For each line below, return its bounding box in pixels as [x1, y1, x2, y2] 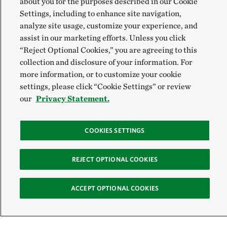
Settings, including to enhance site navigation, [19, 9, 181, 18]
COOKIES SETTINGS [85, 127, 145, 134]
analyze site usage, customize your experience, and [19, 21, 198, 30]
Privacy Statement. [35, 94, 109, 103]
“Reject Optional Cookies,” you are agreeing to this [19, 45, 197, 55]
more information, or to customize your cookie [19, 69, 181, 79]
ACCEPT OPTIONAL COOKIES [71, 184, 159, 192]
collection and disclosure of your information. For [19, 57, 193, 67]
